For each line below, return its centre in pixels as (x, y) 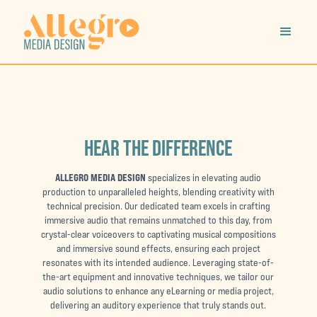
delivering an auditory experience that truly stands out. (158, 305)
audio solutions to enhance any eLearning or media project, (158, 291)
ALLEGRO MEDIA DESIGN (102, 177)
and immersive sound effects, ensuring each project (158, 248)
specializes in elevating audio (205, 178)
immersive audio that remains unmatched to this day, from (158, 220)
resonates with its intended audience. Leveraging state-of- (158, 263)
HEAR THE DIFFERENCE (158, 148)
